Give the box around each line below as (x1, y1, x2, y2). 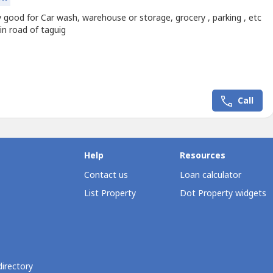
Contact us (84, 169, 128, 182)
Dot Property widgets (179, 187, 266, 200)
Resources (179, 149, 225, 162)
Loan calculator (179, 169, 241, 182)
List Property (84, 187, 136, 200)
